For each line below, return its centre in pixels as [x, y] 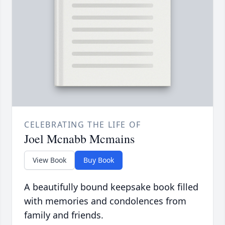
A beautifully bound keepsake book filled [111, 187]
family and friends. [64, 215]
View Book [49, 160]
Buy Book [99, 160]
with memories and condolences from [105, 201]
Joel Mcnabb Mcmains [79, 139]
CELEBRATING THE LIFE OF [83, 125]
